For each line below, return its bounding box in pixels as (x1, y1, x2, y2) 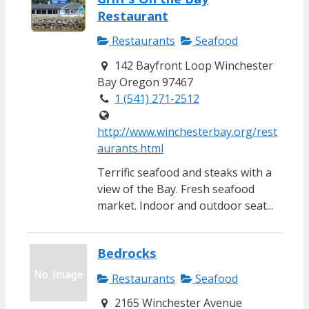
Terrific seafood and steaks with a (97, 164, 272, 180)
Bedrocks (97, 243, 157, 261)
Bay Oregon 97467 (97, 74, 193, 90)
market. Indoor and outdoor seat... (97, 197, 273, 213)
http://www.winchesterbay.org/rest (97, 123, 277, 139)
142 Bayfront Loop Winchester (111, 57, 273, 73)
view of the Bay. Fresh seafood (97, 181, 255, 197)
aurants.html (97, 140, 163, 156)
